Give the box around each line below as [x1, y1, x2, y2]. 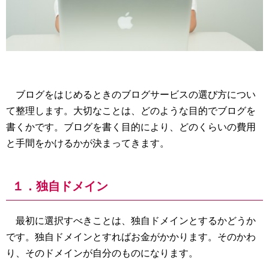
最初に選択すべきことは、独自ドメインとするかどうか [6, 215, 256, 226]
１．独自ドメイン [12, 179, 108, 193]
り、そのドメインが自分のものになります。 [6, 247, 198, 258]
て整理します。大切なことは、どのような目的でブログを [6, 105, 256, 116]
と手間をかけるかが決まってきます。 [6, 138, 169, 148]
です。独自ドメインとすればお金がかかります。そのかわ [6, 231, 256, 242]
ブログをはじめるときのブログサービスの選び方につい [6, 89, 256, 100]
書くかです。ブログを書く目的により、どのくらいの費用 [6, 121, 256, 132]
